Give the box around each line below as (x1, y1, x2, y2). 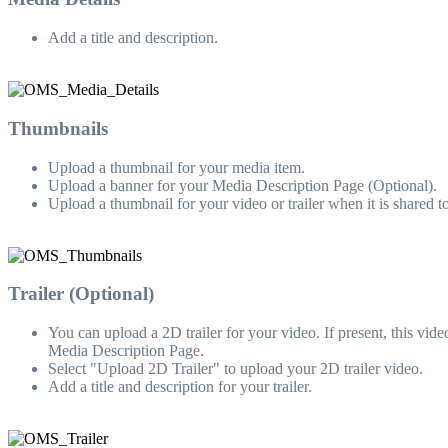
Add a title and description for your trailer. (48, 377, 312, 395)
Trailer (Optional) (8, 283, 154, 305)
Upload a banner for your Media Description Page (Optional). (48, 176, 437, 194)
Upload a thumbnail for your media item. (48, 158, 305, 176)
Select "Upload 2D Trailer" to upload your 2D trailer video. (48, 359, 423, 377)
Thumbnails (8, 117, 108, 139)
